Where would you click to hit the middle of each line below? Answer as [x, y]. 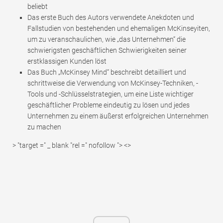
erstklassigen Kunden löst [67, 61]
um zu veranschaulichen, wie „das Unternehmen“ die [107, 40]
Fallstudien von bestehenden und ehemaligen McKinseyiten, [119, 29]
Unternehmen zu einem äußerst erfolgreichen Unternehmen [118, 116]
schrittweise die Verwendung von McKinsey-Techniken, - [113, 83]
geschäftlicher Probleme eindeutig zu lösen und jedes [109, 105]
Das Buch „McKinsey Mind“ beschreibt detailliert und [107, 72]
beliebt [38, 7]
